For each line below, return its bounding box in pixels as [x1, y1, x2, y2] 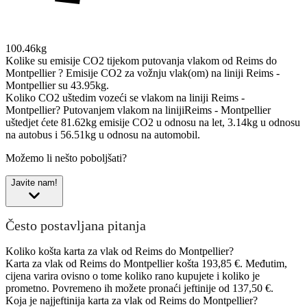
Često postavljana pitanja [5, 218, 146, 234]
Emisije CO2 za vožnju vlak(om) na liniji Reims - [66, 66, 280, 79]
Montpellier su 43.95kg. [5, 79, 109, 91]
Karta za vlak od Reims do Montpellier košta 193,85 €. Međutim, [5, 257, 287, 269]
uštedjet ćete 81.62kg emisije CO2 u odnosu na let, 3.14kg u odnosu [5, 116, 300, 128]
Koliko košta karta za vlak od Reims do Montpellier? [5, 245, 234, 257]
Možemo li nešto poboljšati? [5, 151, 127, 164]
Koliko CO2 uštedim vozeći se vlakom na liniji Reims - [5, 91, 245, 103]
